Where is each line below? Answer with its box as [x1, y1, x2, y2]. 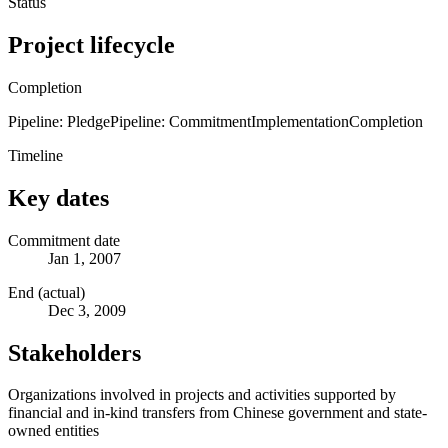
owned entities [8, 422, 99, 440]
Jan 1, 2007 [48, 249, 121, 267]
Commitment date [8, 231, 120, 249]
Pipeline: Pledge [8, 112, 110, 130]
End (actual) [8, 283, 85, 301]
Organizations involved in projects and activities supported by [8, 386, 396, 404]
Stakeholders [8, 339, 141, 366]
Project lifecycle [8, 31, 175, 58]
